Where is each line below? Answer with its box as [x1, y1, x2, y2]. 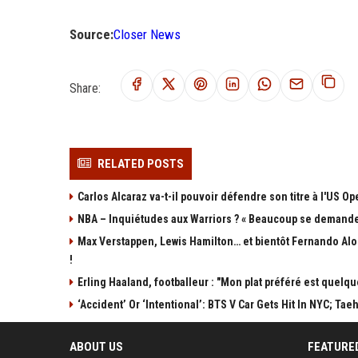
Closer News [113, 26, 181, 42]
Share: [70, 80, 101, 96]
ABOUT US [70, 339, 123, 354]
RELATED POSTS [97, 156, 184, 171]
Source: [70, 26, 113, 42]
